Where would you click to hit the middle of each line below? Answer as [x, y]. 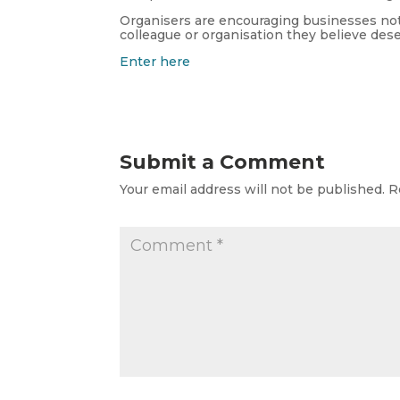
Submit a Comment [223, 162]
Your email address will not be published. [253, 190]
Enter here [155, 62]
